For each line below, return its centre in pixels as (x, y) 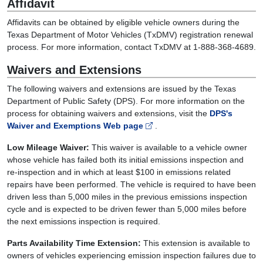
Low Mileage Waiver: (48, 147)
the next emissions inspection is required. (84, 221)
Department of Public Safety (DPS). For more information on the (126, 101)
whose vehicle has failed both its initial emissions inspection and (125, 160)
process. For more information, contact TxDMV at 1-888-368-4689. (131, 47)
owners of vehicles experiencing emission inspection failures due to (131, 255)
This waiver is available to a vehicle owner (168, 147)
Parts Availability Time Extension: (74, 243)
